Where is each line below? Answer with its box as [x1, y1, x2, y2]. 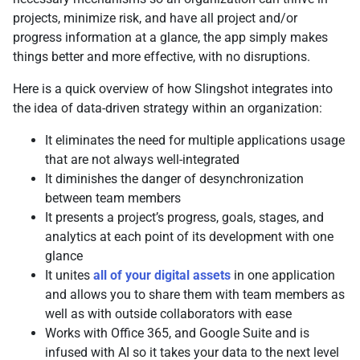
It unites [45, 268, 93, 284]
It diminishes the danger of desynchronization [45, 171, 304, 187]
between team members [45, 190, 184, 207]
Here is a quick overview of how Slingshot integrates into [13, 81, 333, 97]
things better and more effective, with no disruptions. [13, 49, 313, 65]
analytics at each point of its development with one [45, 229, 333, 245]
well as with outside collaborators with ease [45, 306, 295, 322]
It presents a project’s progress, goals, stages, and [45, 210, 324, 226]
